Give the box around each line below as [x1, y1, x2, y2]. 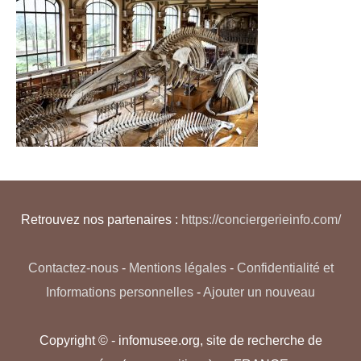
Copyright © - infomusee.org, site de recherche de [39, 332, 322, 347]
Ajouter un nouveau [203, 284, 315, 299]
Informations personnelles [46, 284, 193, 299]
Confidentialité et [236, 259, 334, 275]
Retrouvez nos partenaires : [20, 211, 181, 226]
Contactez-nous [27, 259, 118, 275]
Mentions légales [128, 259, 226, 275]
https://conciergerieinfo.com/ [180, 211, 341, 226]
